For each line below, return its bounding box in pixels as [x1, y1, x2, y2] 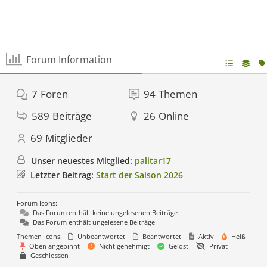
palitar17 [135, 155, 171, 166]
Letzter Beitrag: [30, 169, 96, 181]
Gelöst [167, 241, 188, 250]
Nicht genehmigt [97, 241, 150, 250]
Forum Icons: [17, 198, 57, 207]
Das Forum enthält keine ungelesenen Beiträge [31, 208, 178, 217]
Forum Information [26, 52, 113, 66]
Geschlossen [29, 251, 69, 260]
